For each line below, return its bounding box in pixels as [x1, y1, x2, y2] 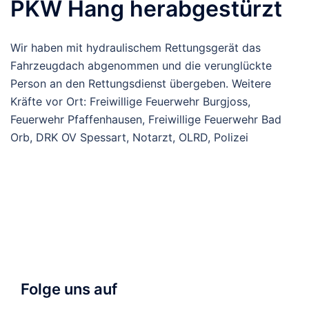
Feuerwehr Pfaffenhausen [10, 112, 142, 126]
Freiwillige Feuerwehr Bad [148, 112, 281, 126]
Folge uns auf [21, 280, 117, 298]
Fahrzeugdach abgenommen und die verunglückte [10, 59, 272, 72]
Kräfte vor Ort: [10, 94, 90, 108]
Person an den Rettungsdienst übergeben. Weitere [10, 77, 271, 90]
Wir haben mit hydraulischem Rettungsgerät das [10, 41, 261, 54]
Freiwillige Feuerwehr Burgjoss [90, 94, 248, 108]
